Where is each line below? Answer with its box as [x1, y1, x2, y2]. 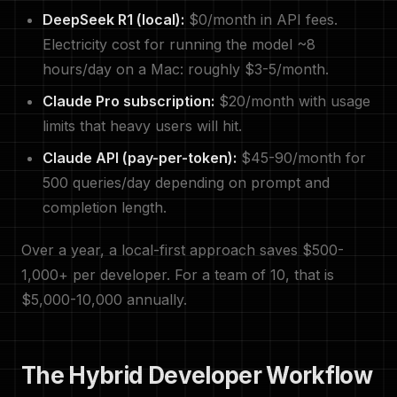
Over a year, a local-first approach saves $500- [21, 241, 344, 259]
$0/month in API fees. [184, 11, 338, 28]
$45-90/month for [237, 149, 366, 167]
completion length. [43, 198, 167, 216]
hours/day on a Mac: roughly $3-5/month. [43, 60, 329, 78]
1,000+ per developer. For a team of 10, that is [21, 266, 334, 284]
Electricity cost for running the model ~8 [43, 35, 315, 53]
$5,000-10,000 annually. [21, 291, 187, 308]
